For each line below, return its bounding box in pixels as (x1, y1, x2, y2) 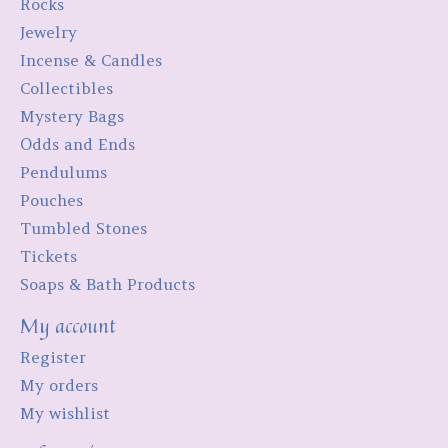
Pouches (20, 190, 83, 211)
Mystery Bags (20, 106, 124, 127)
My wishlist (20, 402, 110, 423)
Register (20, 346, 86, 367)
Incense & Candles (20, 50, 162, 71)
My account (20, 311, 116, 341)
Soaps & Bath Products (20, 274, 195, 295)
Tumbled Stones (20, 218, 147, 239)
